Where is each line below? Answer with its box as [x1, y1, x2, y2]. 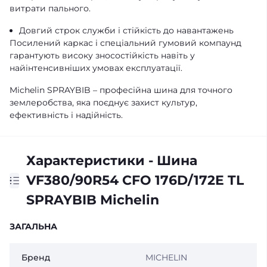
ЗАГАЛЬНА [10, 221, 57, 232]
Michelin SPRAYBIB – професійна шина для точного [10, 85, 232, 95]
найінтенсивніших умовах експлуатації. [10, 63, 182, 73]
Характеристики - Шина [26, 153, 197, 169]
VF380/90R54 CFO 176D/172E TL [26, 172, 244, 188]
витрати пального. [10, 3, 91, 14]
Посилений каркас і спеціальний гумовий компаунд [10, 38, 241, 48]
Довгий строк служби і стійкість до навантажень [19, 25, 234, 36]
